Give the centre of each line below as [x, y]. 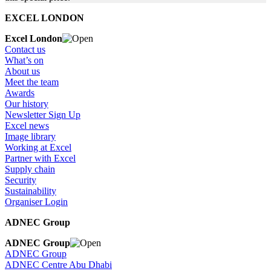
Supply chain [30, 169]
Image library [30, 137]
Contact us [25, 50]
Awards [20, 93]
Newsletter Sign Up [43, 115]
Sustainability [31, 191]
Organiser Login [36, 202]
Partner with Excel [40, 158]
